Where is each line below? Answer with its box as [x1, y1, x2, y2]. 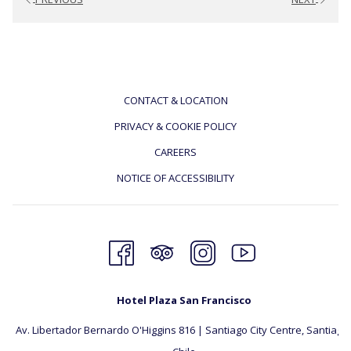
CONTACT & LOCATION [123, 92, 228, 107]
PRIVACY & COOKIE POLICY [114, 118, 237, 133]
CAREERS [154, 144, 197, 159]
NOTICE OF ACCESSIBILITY [117, 170, 234, 185]
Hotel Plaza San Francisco [117, 292, 251, 307]
